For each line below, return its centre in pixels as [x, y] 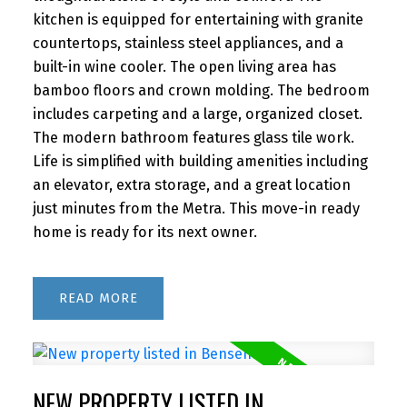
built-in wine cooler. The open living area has [184, 67]
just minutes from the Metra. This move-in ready [196, 209]
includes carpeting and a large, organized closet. [197, 114]
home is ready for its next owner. [144, 233]
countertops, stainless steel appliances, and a [188, 44]
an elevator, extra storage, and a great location [191, 185]
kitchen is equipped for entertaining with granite [198, 20]
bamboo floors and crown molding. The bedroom [201, 91]
